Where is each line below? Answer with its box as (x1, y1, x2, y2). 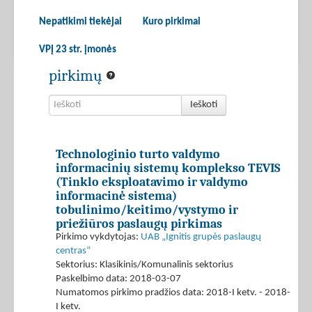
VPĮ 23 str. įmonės (39, 45, 116, 56)
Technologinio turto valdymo (56, 147, 220, 162)
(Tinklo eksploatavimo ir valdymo (56, 175, 248, 189)
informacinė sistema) (56, 189, 177, 203)
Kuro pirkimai (143, 17, 201, 28)
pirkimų (49, 66, 106, 86)
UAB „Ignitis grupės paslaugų (141, 232, 261, 243)
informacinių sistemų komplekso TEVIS (56, 161, 281, 175)
